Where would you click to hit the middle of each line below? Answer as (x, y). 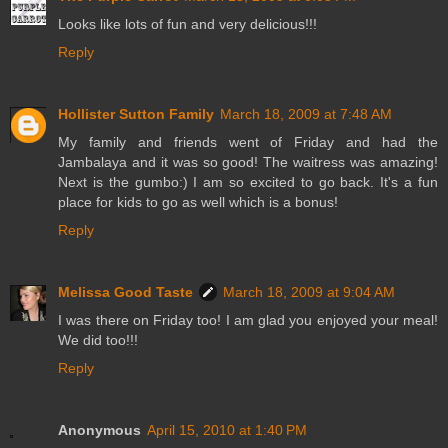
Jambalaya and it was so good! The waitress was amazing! (248, 161)
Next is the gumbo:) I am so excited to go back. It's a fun (248, 181)
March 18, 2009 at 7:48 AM (306, 113)
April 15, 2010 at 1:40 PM (227, 429)
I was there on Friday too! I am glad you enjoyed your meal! (248, 319)
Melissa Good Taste (125, 291)
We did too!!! (98, 339)
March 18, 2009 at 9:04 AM (309, 291)
